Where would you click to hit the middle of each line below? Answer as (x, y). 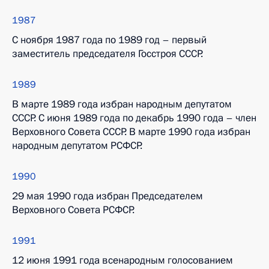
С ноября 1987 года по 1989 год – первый (109, 40)
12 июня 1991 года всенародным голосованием (122, 260)
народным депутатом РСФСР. (77, 146)
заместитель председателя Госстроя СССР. (107, 54)
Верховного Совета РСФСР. (73, 210)
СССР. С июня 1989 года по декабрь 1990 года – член (134, 118)
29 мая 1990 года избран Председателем (107, 196)
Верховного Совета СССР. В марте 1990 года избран (131, 132)
